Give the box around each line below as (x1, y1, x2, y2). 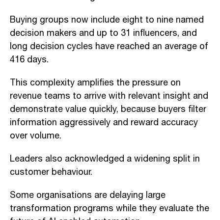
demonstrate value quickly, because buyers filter (10, 102, 206, 116)
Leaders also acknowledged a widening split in (10, 152, 200, 166)
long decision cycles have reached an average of (10, 39, 208, 54)
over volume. (10, 129, 61, 143)
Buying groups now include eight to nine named (10, 13, 204, 27)
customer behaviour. (10, 165, 92, 179)
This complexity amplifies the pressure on (10, 76, 181, 90)
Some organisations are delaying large (10, 188, 165, 202)
